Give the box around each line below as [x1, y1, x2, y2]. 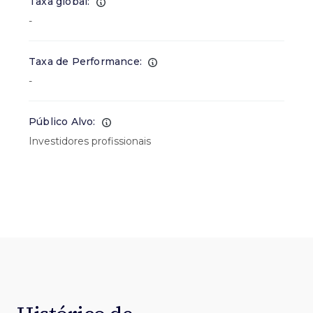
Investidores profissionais [29, 135, 151, 147]
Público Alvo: [29, 115, 96, 128]
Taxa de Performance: [29, 55, 142, 68]
